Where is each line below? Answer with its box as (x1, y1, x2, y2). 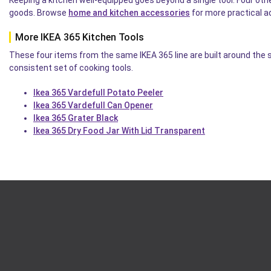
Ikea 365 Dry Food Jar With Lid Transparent (33, 125, 205, 135)
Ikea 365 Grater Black (33, 113, 118, 123)
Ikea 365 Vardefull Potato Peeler (33, 87, 163, 97)
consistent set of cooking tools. (9, 62, 133, 73)
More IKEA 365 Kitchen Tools (15, 31, 144, 43)
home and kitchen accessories (68, 7, 190, 18)
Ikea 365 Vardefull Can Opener (33, 100, 153, 110)
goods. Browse (9, 7, 68, 18)
